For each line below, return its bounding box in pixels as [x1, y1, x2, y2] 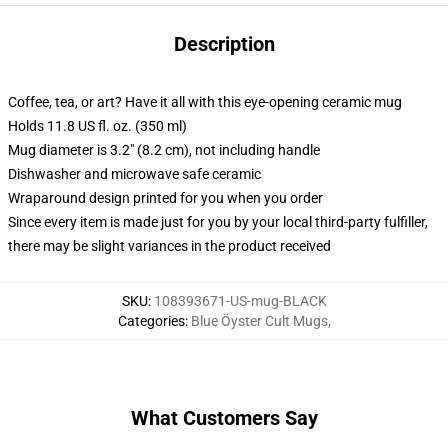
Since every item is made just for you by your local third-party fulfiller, [8, 214, 428, 230]
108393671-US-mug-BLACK [153, 293, 327, 309]
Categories [117, 313, 185, 329]
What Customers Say [130, 406, 318, 430]
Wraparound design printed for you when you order [8, 190, 323, 206]
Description [173, 32, 275, 56]
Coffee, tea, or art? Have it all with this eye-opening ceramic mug [8, 94, 402, 110]
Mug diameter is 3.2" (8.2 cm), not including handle [8, 142, 320, 158]
